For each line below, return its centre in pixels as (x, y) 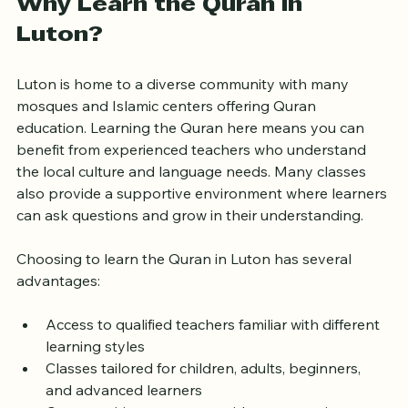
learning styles (95, 366)
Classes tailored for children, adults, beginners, (205, 388)
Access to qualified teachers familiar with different (214, 344)
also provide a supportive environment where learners (204, 213)
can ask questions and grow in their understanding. (190, 235)
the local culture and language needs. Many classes (193, 191)
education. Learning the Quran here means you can (192, 147)
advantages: (58, 300)
